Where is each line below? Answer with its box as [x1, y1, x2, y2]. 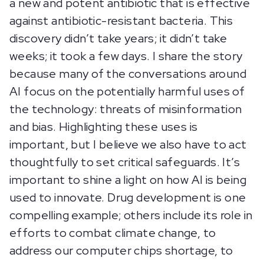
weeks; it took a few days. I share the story [9, 48, 243, 64]
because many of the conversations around [9, 66, 246, 82]
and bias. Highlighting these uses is [9, 119, 198, 135]
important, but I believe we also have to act [9, 137, 247, 153]
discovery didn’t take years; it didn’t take [9, 31, 227, 47]
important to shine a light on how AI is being [9, 172, 246, 188]
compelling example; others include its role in [9, 207, 253, 223]
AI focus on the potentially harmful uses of [9, 84, 245, 100]
